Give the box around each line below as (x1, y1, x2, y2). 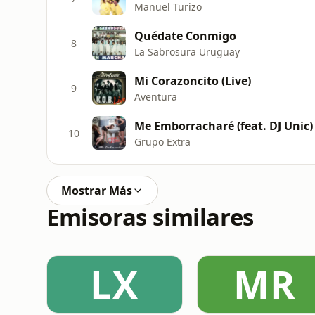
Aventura (134, 89, 177, 103)
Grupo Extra (134, 134, 191, 148)
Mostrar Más (61, 183, 132, 198)
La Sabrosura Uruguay (134, 44, 240, 58)
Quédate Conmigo (134, 27, 236, 44)
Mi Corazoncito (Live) (134, 72, 251, 89)
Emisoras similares (46, 201, 254, 233)
